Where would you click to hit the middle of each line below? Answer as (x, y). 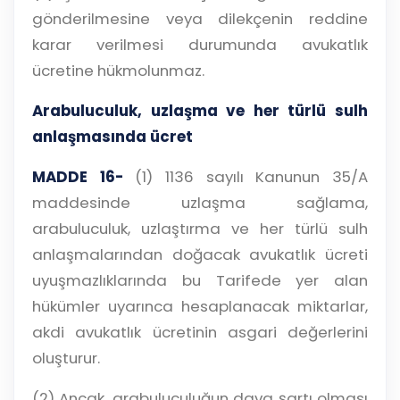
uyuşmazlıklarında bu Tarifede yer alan (200, 280)
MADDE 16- (78, 177)
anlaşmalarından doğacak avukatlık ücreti (200, 254)
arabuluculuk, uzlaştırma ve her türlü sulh (200, 229)
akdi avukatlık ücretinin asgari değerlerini (200, 332)
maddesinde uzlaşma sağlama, (200, 203)
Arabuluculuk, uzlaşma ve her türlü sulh (200, 111)
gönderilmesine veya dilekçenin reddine (200, 19)
